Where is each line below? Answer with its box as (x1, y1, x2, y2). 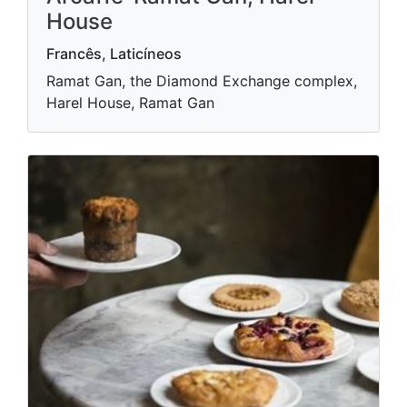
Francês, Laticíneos (46, 45, 182, 63)
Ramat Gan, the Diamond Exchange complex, (46, 72, 357, 90)
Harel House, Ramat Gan (46, 94, 214, 112)
